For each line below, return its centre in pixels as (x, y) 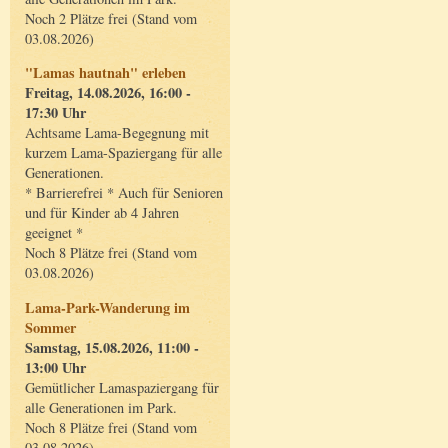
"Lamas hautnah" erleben (105, 73)
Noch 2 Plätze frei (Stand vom (111, 18)
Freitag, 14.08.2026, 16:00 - (108, 93)
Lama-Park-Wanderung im (107, 307)
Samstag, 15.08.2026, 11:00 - (112, 347)
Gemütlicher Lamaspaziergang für (122, 387)
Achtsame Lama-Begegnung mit (117, 133)
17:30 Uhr (55, 113)
